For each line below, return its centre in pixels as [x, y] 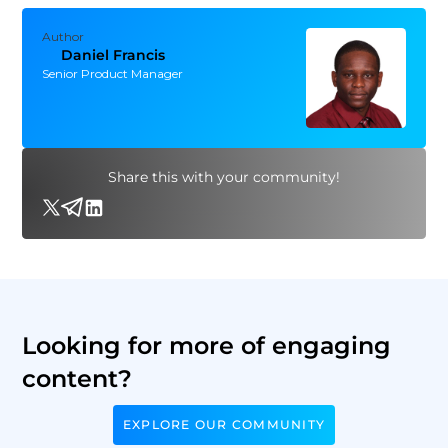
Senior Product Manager [113, 73]
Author [63, 36]
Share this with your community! [224, 176]
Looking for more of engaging [207, 345]
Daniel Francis [112, 54]
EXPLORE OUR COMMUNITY [224, 424]
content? [77, 378]
